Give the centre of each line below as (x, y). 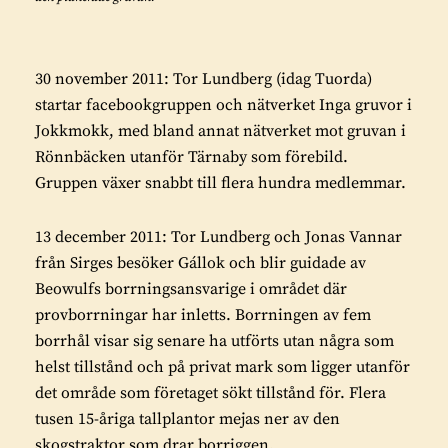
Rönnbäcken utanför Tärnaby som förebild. (191, 156)
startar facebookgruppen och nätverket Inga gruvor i (223, 104)
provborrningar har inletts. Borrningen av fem (203, 314)
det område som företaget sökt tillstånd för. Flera (210, 392)
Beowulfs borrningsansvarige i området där (191, 288)
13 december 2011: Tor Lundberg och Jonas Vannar (218, 236)
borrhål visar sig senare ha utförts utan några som (214, 340)
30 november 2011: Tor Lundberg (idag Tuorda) (203, 78)
